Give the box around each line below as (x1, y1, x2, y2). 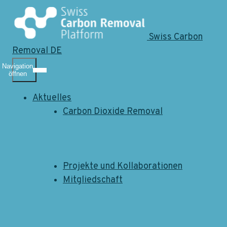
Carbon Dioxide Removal (63, 106, 163, 118)
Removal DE (12, 45, 62, 57)
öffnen (8, 70, 27, 78)
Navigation (2, 62, 33, 70)
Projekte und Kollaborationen (63, 161, 182, 172)
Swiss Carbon (149, 31, 203, 43)
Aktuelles (32, 92, 71, 104)
